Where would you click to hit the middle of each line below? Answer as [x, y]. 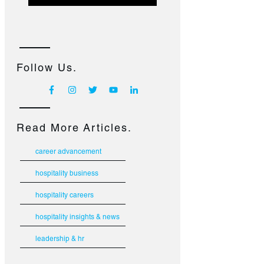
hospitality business [67, 174]
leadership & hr [60, 240]
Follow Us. [47, 69]
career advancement [68, 152]
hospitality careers [65, 196]
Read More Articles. [74, 129]
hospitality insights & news [77, 218]
